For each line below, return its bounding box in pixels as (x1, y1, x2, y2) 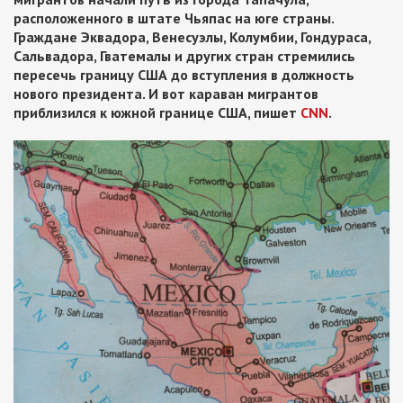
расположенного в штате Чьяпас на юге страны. (13, 9, 334, 27)
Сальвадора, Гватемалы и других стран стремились (13, 47, 355, 65)
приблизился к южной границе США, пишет (13, 103, 300, 121)
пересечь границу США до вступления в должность (13, 66, 354, 84)
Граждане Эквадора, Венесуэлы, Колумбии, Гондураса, (13, 28, 371, 46)
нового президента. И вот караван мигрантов (13, 85, 318, 103)
